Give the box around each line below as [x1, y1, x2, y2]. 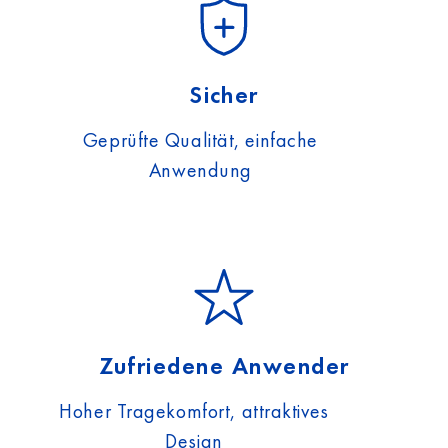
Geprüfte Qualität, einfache [82, 127, 318, 153]
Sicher [189, 79, 259, 110]
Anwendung [148, 157, 252, 183]
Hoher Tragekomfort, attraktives [59, 398, 329, 424]
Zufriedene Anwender [98, 350, 350, 381]
